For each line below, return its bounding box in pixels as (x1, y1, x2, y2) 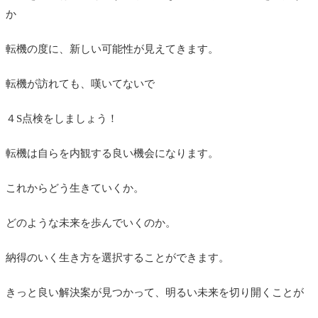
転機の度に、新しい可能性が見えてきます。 (6, 43, 219, 55)
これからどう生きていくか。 (6, 182, 144, 194)
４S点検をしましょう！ (6, 112, 118, 124)
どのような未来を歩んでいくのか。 (6, 216, 176, 229)
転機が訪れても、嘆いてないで (6, 77, 155, 89)
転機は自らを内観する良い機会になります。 (6, 147, 219, 159)
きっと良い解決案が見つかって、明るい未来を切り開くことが (6, 286, 304, 298)
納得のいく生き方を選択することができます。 (6, 251, 229, 263)
